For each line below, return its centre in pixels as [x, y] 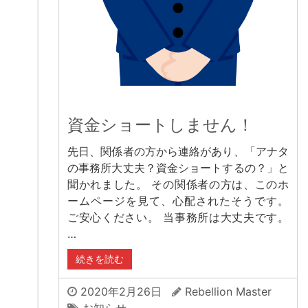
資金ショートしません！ [161, 125]
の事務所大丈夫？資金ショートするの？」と [178, 168]
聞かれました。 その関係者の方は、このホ [178, 185]
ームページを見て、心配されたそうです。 [178, 201]
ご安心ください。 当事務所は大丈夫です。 [178, 218]
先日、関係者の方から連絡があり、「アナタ [178, 152]
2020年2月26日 [119, 292]
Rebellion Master [228, 292]
